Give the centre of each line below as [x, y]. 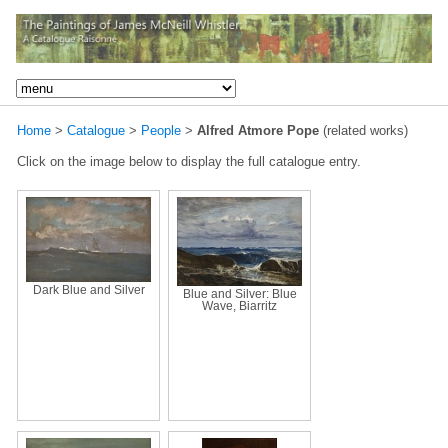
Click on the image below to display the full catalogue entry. [189, 161]
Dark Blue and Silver [88, 289]
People [161, 130]
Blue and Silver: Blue [239, 293]
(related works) [363, 130]
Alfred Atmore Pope [258, 130]
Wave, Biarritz [239, 305]
